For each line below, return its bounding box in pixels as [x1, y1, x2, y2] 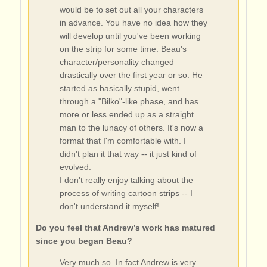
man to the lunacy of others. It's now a [59, 123, 203, 132]
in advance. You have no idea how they [59, 18, 207, 27]
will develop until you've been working [59, 31, 201, 41]
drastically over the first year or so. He [59, 70, 203, 80]
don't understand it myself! [59, 201, 159, 211]
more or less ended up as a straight [59, 110, 194, 119]
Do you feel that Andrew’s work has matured [35, 223, 215, 232]
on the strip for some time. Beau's [59, 44, 187, 54]
